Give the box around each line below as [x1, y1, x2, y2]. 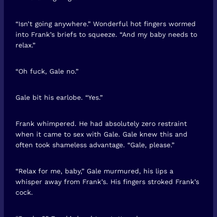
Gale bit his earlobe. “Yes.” [15, 93, 103, 101]
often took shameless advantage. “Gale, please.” [15, 140, 174, 149]
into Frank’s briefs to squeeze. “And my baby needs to [15, 30, 197, 38]
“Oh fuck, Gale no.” [15, 67, 78, 75]
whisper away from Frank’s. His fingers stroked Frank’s [15, 177, 199, 186]
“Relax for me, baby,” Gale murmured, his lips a [15, 167, 173, 175]
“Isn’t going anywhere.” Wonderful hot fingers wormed [15, 19, 196, 28]
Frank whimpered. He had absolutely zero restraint [15, 119, 187, 127]
